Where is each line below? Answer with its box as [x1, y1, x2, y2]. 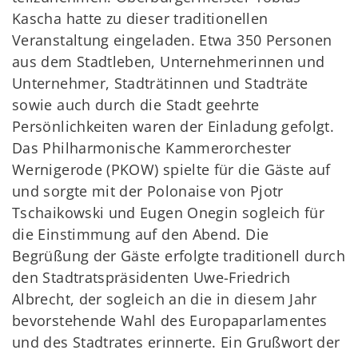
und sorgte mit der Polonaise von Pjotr [12, 181, 284, 201]
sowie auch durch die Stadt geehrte [12, 94, 260, 114]
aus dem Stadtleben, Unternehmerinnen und [12, 51, 325, 71]
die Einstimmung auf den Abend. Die [12, 224, 269, 244]
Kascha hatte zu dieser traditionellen [12, 8, 268, 28]
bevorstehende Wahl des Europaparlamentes [12, 310, 328, 330]
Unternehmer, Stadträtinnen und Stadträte [12, 73, 308, 93]
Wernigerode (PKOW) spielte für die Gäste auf [12, 159, 331, 179]
